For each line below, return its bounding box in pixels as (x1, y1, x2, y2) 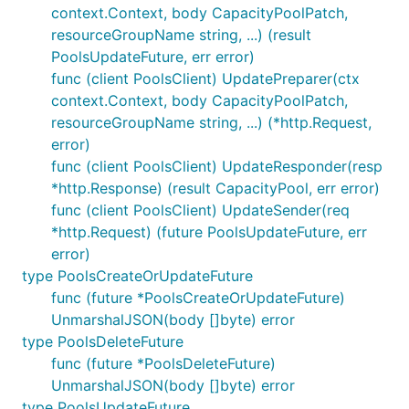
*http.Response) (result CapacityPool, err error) (51, 179, 380, 197)
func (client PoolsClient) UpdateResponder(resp (51, 157, 383, 175)
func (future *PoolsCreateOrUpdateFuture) (51, 288, 345, 307)
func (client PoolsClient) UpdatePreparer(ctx (51, 69, 360, 88)
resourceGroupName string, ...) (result (51, 26, 311, 44)
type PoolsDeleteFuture (22, 332, 184, 351)
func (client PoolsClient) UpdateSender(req (51, 201, 350, 219)
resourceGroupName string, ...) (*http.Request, (51, 113, 372, 131)
